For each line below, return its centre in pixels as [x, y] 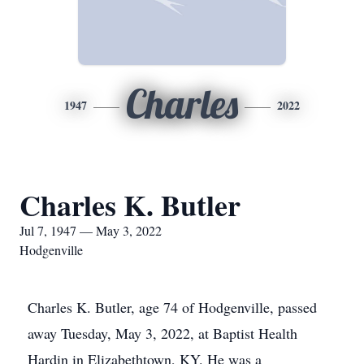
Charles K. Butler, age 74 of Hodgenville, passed [172, 307]
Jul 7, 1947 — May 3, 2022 [91, 230]
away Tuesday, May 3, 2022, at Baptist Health [162, 333]
